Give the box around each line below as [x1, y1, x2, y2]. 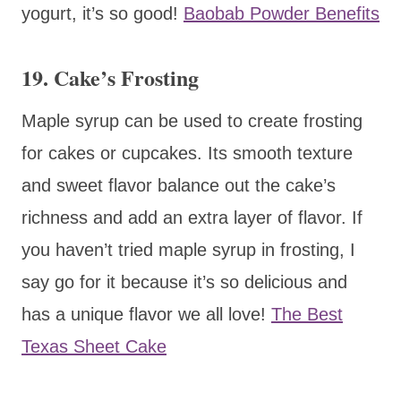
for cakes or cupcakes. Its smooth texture [21, 142, 353, 163]
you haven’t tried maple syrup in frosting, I [21, 239, 355, 260]
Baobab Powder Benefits [183, 3, 380, 23]
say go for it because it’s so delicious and [21, 271, 347, 292]
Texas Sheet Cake [21, 336, 166, 356]
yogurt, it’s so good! [21, 3, 183, 23]
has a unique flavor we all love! [21, 303, 271, 324]
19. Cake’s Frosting [21, 61, 199, 93]
